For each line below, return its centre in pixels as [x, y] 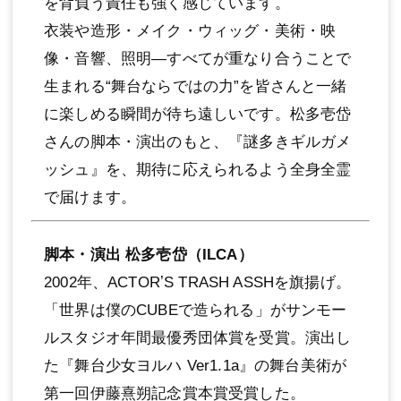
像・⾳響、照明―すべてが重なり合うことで [198, 58]
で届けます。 [90, 197]
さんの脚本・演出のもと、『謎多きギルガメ [198, 141]
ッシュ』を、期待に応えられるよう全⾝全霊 [198, 169]
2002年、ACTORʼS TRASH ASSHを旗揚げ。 [197, 282]
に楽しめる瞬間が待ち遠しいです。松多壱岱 [198, 114]
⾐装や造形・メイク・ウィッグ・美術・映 [190, 30]
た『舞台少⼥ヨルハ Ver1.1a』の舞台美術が [196, 365]
